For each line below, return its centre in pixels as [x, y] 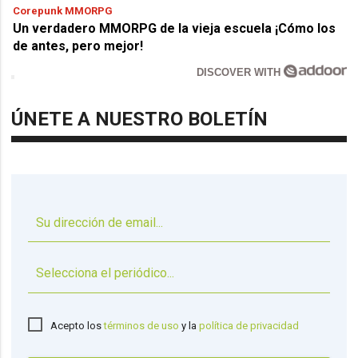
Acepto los [78, 326]
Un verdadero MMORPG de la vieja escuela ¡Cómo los [175, 28]
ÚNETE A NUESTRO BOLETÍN [140, 119]
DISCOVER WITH [241, 72]
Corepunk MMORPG [63, 10]
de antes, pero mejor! [78, 46]
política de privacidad [249, 326]
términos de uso [142, 326]
